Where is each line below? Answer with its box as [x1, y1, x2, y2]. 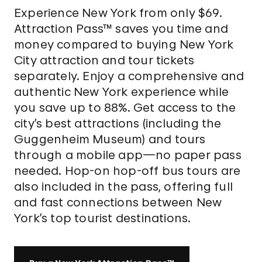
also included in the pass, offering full [13, 180, 233, 194]
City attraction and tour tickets [13, 53, 195, 67]
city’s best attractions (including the [13, 116, 222, 130]
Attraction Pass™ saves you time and [13, 22, 228, 36]
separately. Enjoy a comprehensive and [13, 69, 244, 83]
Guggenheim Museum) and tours [13, 132, 206, 146]
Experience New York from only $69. [13, 6, 222, 20]
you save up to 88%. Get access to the [13, 101, 236, 115]
